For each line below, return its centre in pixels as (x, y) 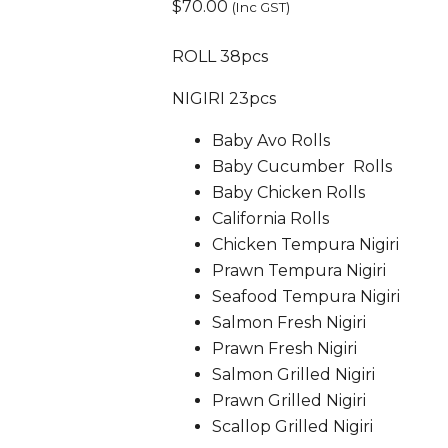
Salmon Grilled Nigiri (293, 375)
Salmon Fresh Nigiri (288, 323)
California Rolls (270, 219)
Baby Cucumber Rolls (301, 167)
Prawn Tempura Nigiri (298, 271)
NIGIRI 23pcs (223, 99)
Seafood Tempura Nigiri (305, 297)
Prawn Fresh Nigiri (284, 349)
